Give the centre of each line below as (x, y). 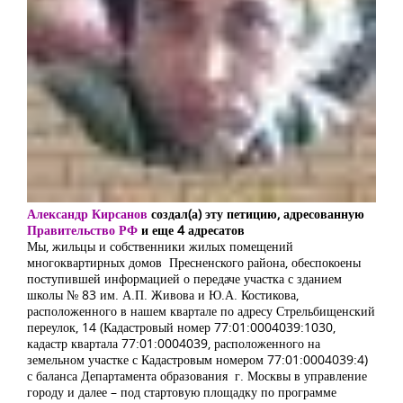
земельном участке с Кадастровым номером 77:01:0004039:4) (197, 360)
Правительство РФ (82, 230)
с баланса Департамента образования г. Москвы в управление (197, 376)
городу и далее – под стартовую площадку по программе (182, 392)
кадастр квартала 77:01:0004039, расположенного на (174, 344)
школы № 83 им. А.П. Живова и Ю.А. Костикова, (163, 295)
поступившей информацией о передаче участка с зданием (184, 279)
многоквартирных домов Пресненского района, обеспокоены (194, 263)
